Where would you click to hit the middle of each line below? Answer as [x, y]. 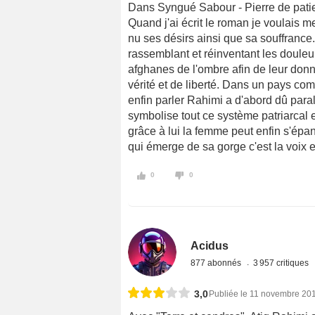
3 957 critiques [282, 263]
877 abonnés [217, 263]
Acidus [210, 245]
